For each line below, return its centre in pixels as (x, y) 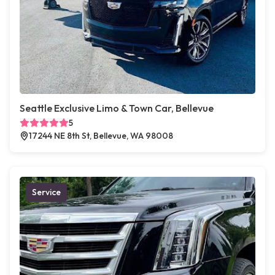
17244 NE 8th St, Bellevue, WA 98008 (101, 136)
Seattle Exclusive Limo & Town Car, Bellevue (117, 108)
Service (46, 192)
